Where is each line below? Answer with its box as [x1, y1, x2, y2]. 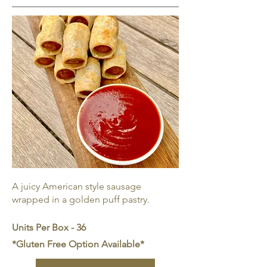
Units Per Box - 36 [12, 222, 86, 233]
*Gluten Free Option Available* [12, 238, 144, 250]
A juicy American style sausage [12, 181, 141, 192]
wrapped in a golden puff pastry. [12, 194, 152, 205]
